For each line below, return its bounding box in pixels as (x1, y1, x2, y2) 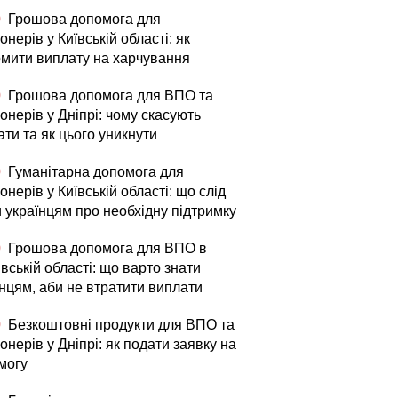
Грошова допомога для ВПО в (4, 241, 207, 256)
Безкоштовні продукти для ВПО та (4, 317, 235, 332)
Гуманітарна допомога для (4, 164, 184, 179)
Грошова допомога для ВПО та (4, 88, 213, 103)
